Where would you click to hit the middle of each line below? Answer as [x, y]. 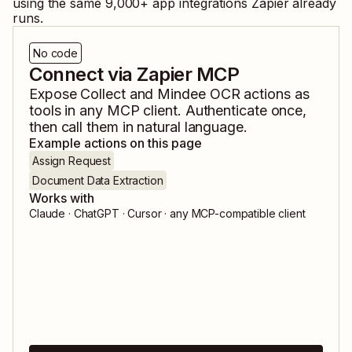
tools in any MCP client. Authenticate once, [168, 111]
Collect [103, 94]
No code [56, 53]
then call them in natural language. [138, 127]
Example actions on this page [115, 143]
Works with [62, 198]
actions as [275, 94]
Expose [55, 94]
